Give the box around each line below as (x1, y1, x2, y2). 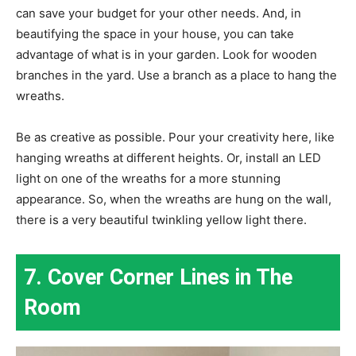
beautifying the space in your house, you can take (16, 26, 294, 42)
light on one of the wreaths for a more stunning (16, 171, 281, 187)
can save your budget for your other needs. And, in (16, 6, 301, 21)
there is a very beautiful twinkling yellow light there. (16, 212, 307, 228)
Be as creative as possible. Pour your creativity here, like (16, 130, 335, 145)
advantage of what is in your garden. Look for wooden (16, 47, 317, 63)
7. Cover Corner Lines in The (24, 265, 292, 291)
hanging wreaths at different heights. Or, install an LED (16, 150, 321, 166)
